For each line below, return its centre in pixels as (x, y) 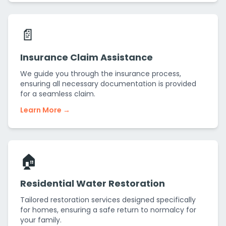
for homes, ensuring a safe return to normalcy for (108, 210)
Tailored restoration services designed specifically (108, 200)
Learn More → (45, 110)
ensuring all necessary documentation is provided (108, 84)
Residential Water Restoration (93, 183)
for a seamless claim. (58, 94)
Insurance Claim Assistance (87, 57)
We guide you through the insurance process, (101, 74)
